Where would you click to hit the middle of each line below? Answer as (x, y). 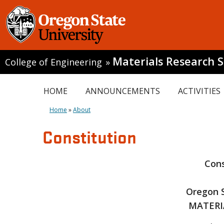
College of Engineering (53, 62)
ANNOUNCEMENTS (123, 91)
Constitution (89, 136)
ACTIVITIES (199, 91)
